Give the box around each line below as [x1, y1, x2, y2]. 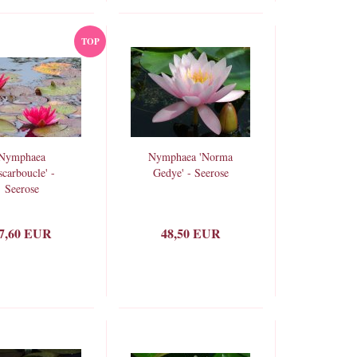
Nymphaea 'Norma [148, 149, 233, 164]
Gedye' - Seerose [152, 165, 229, 180]
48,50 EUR [161, 224, 222, 242]
